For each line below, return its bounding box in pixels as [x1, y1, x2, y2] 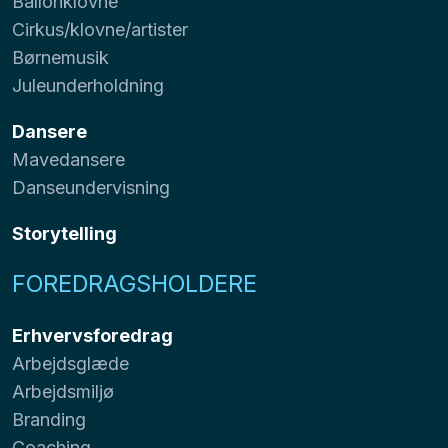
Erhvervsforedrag [12, 324, 173, 346]
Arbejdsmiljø [12, 380, 114, 402]
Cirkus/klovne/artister [12, 18, 188, 40]
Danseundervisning [12, 176, 170, 198]
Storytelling [12, 222, 117, 244]
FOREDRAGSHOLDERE [12, 268, 257, 298]
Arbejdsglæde [12, 352, 129, 374]
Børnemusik [12, 46, 109, 68]
